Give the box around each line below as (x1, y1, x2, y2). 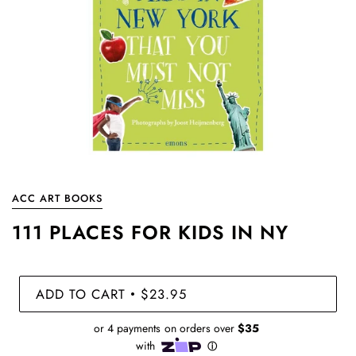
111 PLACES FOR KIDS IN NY (12, 219, 288, 246)
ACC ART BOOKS (12, 191, 103, 206)
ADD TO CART (36, 284, 126, 304)
